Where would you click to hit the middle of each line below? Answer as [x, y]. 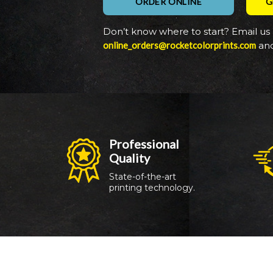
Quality [130, 158]
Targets [66, 176]
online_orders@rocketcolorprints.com [180, 45]
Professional [144, 144]
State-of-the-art [143, 176]
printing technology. [152, 187]
